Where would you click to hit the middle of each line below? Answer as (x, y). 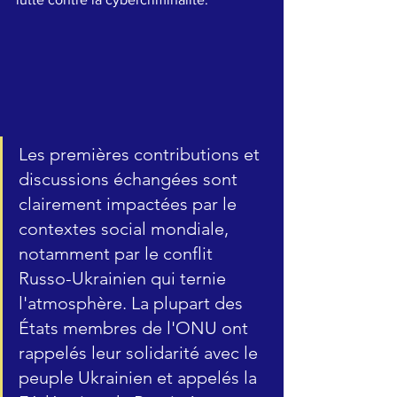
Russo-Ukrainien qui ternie (125, 278)
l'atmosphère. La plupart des (133, 303)
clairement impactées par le (130, 203)
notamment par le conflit (118, 253)
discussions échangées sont (130, 179)
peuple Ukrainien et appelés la (140, 377)
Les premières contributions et (141, 154)
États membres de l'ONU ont (136, 327)
